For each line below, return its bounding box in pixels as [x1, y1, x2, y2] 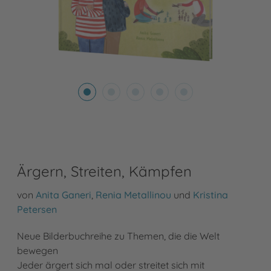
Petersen [17, 203, 57, 216]
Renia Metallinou [96, 189, 171, 201]
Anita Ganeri [36, 189, 91, 201]
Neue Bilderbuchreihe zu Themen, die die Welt [17, 230, 220, 243]
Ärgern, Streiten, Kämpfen [17, 162, 192, 181]
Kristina [193, 189, 228, 201]
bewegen [17, 244, 58, 257]
